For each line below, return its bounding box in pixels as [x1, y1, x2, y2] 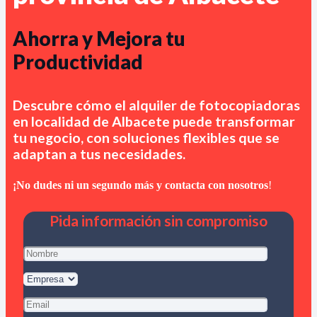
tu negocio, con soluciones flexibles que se [13, 129, 279, 146]
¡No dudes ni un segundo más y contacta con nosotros [13, 178, 268, 191]
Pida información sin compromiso [50, 211, 267, 229]
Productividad [13, 50, 143, 74]
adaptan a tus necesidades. [13, 145, 185, 162]
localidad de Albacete [31, 113, 170, 129]
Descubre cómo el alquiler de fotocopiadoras [13, 96, 300, 113]
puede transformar [170, 113, 295, 129]
